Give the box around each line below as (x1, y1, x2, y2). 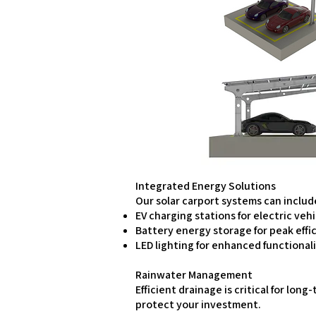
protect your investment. (135, 297, 261, 312)
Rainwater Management (135, 267, 253, 282)
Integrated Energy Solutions (135, 178, 276, 193)
